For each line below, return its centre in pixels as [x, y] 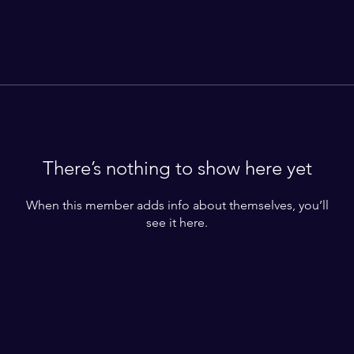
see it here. [177, 222]
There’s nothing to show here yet [177, 168]
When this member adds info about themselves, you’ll [177, 205]
